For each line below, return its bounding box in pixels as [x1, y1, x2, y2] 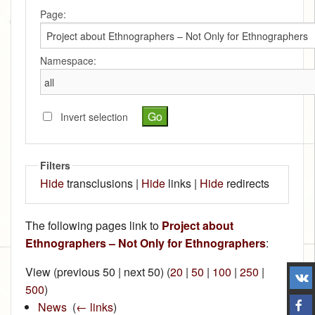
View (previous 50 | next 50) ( [25, 264, 170, 281]
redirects [224, 175, 269, 192]
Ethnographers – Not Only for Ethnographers [25, 235, 266, 252]
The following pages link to [25, 217, 162, 234]
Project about [162, 217, 233, 234]
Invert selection [60, 110, 128, 124]
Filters [40, 158, 70, 173]
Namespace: [40, 53, 96, 68]
